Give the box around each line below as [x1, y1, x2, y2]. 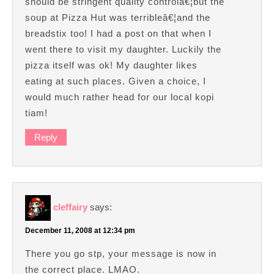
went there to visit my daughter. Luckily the [25, 44, 221, 55]
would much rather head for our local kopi [25, 92, 214, 103]
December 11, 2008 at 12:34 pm [25, 226, 135, 235]
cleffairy [53, 202, 87, 213]
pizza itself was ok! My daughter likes [25, 60, 198, 71]
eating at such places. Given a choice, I [25, 76, 206, 87]
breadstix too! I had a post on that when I [25, 28, 212, 39]
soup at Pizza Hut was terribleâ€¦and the [25, 12, 210, 23]
